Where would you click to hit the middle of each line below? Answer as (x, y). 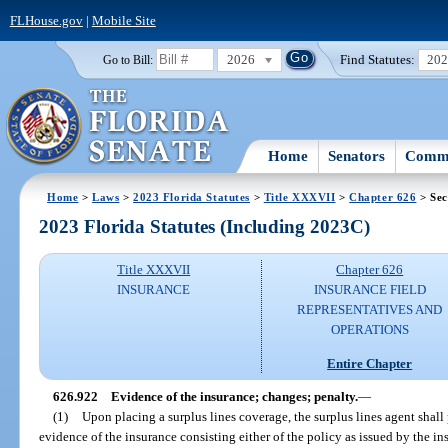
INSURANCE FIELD (369, 290)
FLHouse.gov (46, 20)
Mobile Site (123, 20)
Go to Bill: (127, 59)
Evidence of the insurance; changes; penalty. (234, 396)
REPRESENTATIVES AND (370, 310)
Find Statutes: (378, 59)
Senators (357, 155)
